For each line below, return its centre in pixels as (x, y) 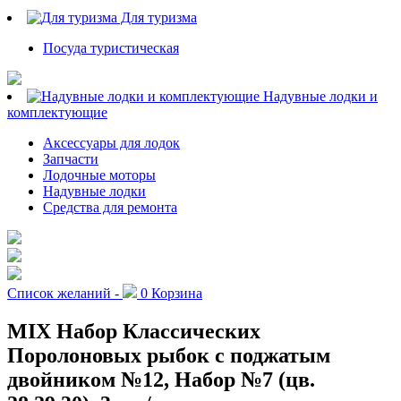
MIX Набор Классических (134, 331)
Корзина (175, 293)
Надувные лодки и (319, 96)
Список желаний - (63, 293)
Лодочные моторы (99, 175)
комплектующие (57, 112)
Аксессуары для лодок (111, 142)
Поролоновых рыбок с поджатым (169, 355)
